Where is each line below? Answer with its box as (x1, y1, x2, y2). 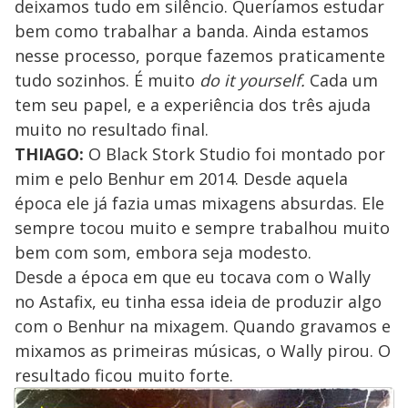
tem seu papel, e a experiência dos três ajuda (15, 93, 371, 116)
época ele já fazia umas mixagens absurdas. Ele (15, 191, 384, 214)
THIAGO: (15, 142, 84, 165)
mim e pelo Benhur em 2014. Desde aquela (15, 167, 348, 189)
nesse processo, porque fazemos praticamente (15, 44, 385, 66)
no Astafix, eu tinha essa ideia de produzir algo (15, 290, 382, 312)
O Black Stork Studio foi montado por (84, 142, 385, 165)
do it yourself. (199, 68, 305, 91)
